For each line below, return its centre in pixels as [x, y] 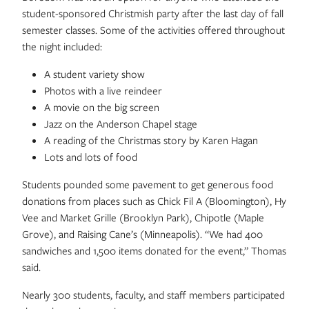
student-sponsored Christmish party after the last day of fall [153, 13]
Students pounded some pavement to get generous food [148, 184]
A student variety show [94, 74]
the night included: [62, 46]
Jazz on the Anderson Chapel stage [121, 123]
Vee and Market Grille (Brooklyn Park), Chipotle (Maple [143, 217]
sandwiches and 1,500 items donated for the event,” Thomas [154, 250]
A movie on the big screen [102, 107]
